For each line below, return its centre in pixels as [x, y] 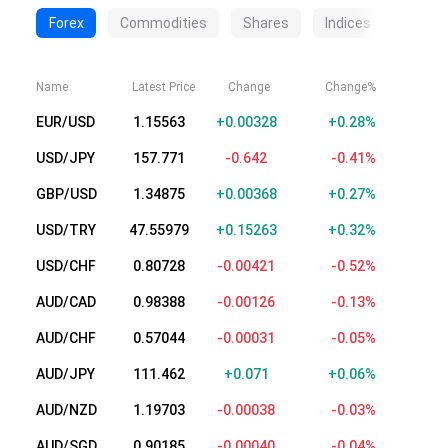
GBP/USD [66, 194]
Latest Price [163, 87]
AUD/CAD [66, 302]
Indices [348, 23]
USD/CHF [66, 266]
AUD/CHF [66, 338]
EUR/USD [65, 122]
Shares [266, 23]
